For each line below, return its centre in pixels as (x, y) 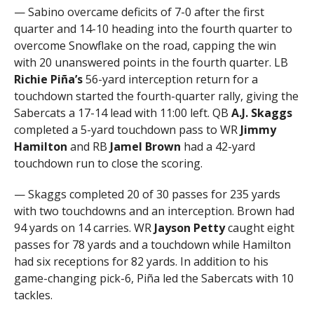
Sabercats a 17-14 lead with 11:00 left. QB (122, 113)
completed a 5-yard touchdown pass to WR (127, 130)
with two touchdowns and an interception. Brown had (154, 211)
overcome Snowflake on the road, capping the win (145, 46)
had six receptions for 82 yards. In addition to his (141, 261)
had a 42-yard (218, 146)
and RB (88, 146)
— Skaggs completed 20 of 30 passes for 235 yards (147, 194)
